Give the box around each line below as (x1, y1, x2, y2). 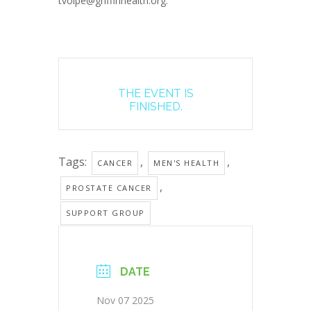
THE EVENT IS (117, 87, 194, 101)
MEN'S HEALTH (153, 158, 219, 169)
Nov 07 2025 (96, 294, 154, 308)
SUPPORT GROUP (66, 208, 145, 219)
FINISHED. (128, 100, 183, 114)
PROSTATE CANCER (66, 183, 152, 194)
